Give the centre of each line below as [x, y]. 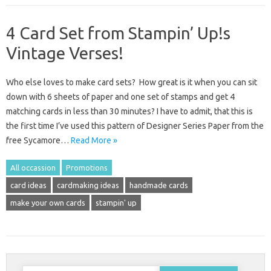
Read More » [94, 140]
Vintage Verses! [65, 53]
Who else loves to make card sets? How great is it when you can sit [132, 82]
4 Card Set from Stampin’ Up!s [118, 33]
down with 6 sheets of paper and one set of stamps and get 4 [120, 96]
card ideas [28, 185]
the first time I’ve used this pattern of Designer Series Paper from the [135, 126]
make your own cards [48, 202]
